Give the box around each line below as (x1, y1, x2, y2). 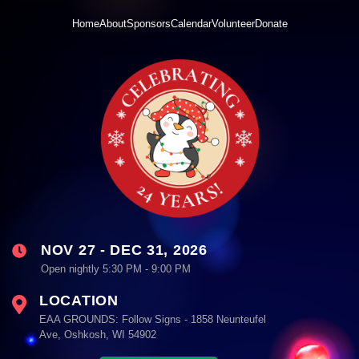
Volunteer (211, 17, 255, 30)
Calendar (170, 17, 212, 30)
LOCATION (39, 292, 119, 309)
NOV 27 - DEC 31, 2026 (41, 241, 208, 258)
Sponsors (126, 17, 171, 30)
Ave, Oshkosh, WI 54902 (39, 328, 156, 341)
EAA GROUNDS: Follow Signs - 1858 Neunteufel (39, 313, 266, 325)
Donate (254, 17, 288, 30)
